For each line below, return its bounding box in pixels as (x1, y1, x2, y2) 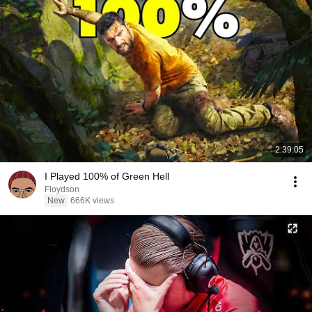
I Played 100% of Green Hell (45, 171, 169, 182)
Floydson (45, 185, 79, 194)
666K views (70, 196, 114, 205)
